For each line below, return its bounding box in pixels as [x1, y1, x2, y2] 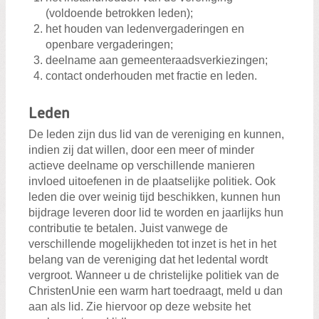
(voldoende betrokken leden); [46, 6, 193, 19]
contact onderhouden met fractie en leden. [46, 69, 257, 82]
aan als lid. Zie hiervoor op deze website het [28, 300, 251, 313]
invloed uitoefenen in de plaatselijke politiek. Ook [28, 175, 276, 188]
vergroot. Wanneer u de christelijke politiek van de [28, 269, 279, 282]
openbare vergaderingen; [46, 38, 173, 51]
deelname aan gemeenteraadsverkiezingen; [46, 53, 268, 66]
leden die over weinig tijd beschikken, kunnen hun [28, 191, 281, 204]
